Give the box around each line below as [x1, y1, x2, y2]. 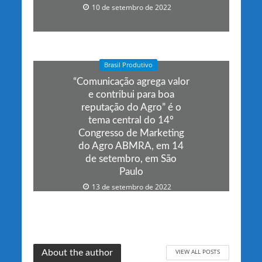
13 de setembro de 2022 [91, 182, 171, 191]
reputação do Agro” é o [81, 102, 181, 112]
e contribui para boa [88, 89, 174, 99]
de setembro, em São [85, 153, 177, 164]
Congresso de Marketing [78, 127, 184, 138]
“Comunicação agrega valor [73, 76, 189, 87]
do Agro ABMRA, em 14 [78, 140, 184, 151]
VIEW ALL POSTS [175, 247, 220, 256]
